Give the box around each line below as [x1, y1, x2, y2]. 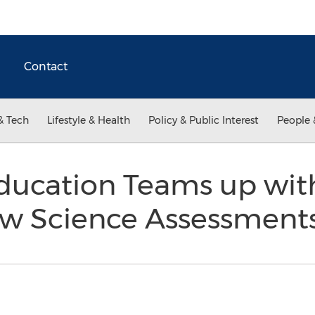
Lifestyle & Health [47, 114, 130, 127]
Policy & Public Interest [148, 114, 259, 127]
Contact [24, 60, 67, 73]
